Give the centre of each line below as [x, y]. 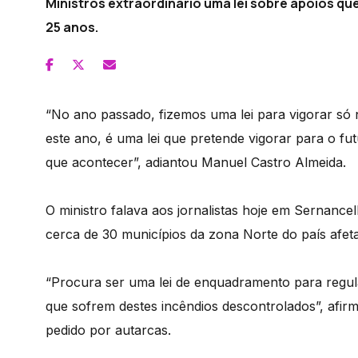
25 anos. [72, 27]
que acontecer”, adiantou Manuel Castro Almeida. [196, 162]
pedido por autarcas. [108, 330]
